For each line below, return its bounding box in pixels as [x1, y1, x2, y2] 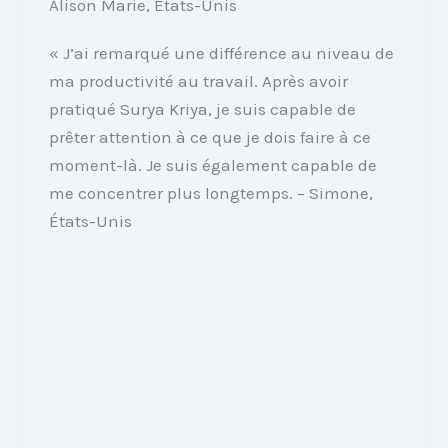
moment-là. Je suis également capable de [49, 155, 378, 175]
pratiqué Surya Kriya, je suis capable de [49, 99, 357, 119]
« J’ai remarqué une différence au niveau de [49, 43, 395, 63]
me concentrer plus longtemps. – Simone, [49, 183, 374, 203]
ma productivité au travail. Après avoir [49, 71, 349, 91]
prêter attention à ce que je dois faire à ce [49, 127, 372, 147]
